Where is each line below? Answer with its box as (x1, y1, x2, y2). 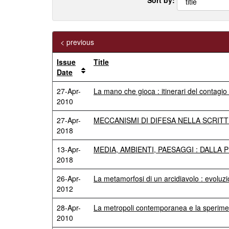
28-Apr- (57, 202, 81, 213)
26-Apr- (57, 173, 81, 184)
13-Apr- (57, 144, 81, 154)
